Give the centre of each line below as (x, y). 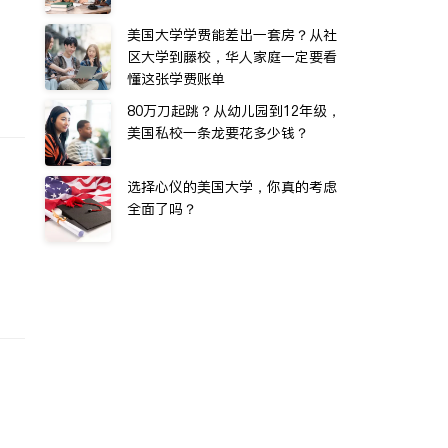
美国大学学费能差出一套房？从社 (232, 35)
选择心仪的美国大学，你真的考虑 (232, 187)
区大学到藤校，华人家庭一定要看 (232, 57)
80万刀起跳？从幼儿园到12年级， (234, 111)
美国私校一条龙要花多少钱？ (218, 133)
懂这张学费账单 (176, 79)
